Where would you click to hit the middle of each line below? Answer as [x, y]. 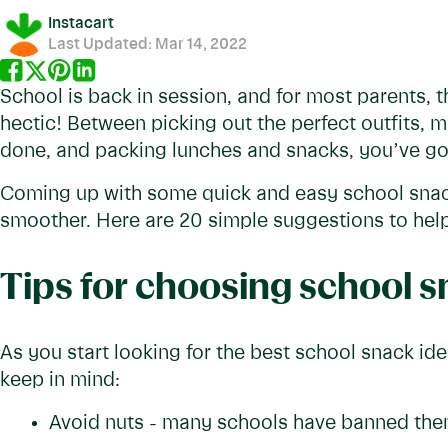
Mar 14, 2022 [201, 44]
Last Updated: [101, 44]
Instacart [81, 23]
